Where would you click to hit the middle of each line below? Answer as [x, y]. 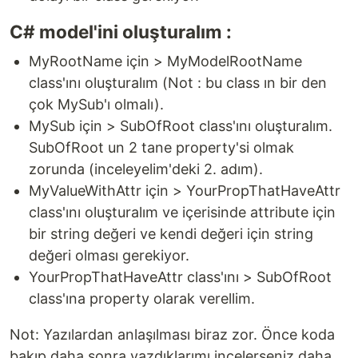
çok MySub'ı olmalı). [96, 104]
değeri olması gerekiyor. [109, 255]
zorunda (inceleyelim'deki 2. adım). [146, 169]
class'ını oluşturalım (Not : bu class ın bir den [178, 83]
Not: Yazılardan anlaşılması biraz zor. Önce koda [172, 334]
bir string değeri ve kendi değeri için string [171, 234]
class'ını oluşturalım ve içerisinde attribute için [182, 212]
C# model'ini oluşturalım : [121, 32]
